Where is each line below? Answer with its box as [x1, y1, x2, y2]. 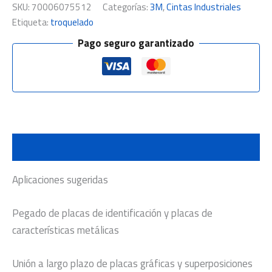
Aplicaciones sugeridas [12, 171, 108, 188]
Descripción [12, 139, 65, 155]
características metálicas [12, 222, 119, 238]
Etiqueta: [12, 15, 50, 30]
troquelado [50, 15, 93, 30]
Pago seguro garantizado [78, 35, 194, 52]
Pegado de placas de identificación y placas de [12, 205, 212, 221]
